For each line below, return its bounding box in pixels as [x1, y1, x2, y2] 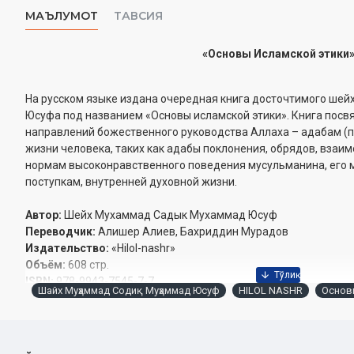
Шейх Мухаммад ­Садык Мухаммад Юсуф [64, 209, 277, 221]
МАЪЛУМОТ [25, 9, 98, 23]
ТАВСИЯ [114, 9, 163, 23]
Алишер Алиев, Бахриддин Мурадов [98, 225, 288, 238]
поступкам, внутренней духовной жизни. [25, 175, 237, 188]
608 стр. [68, 258, 109, 271]
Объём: [25, 258, 68, 271]
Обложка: [25, 337, 81, 349]
